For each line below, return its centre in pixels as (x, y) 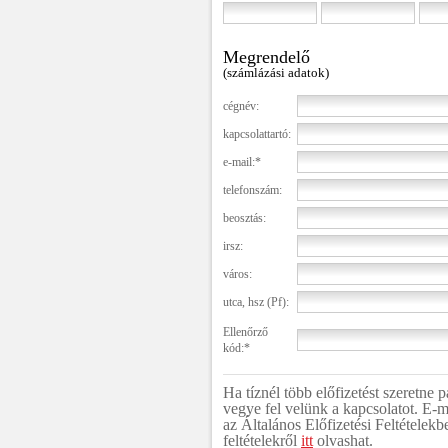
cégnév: (241, 106)
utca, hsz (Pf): (256, 302)
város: (237, 274)
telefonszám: (252, 190)
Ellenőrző (245, 332)
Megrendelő (266, 57)
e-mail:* (242, 162)
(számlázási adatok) (276, 72)
